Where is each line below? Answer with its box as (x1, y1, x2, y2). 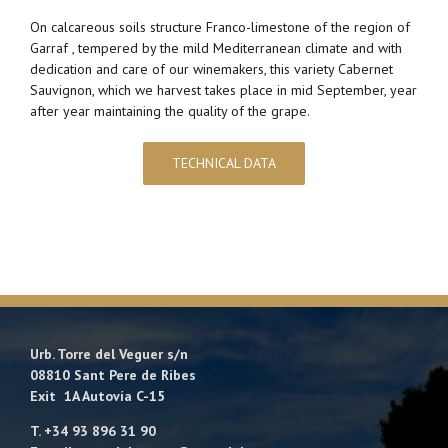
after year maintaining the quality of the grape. (30, 101, 310, 120)
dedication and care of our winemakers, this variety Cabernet (30, 59, 393, 78)
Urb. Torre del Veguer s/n (30, 344, 188, 363)
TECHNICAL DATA (172, 153, 276, 172)
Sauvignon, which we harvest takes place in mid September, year (30, 80, 417, 99)
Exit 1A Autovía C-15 (30, 386, 165, 405)
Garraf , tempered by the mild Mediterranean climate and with (30, 38, 402, 57)
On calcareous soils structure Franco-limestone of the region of (30, 17, 410, 36)
